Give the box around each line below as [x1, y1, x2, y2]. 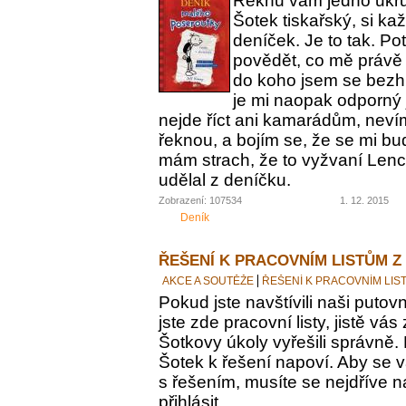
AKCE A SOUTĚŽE [162, 274, 254, 287]
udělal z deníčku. [159, 169, 291, 189]
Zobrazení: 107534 [159, 194, 242, 206]
